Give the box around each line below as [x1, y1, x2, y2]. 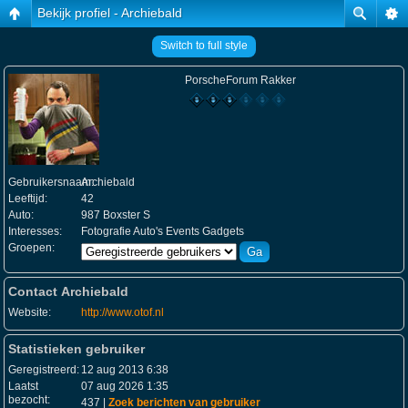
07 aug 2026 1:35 [81, 380, 168, 393]
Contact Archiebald [8, 284, 128, 299]
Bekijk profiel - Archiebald [37, 5, 182, 20]
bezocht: [8, 393, 50, 406]
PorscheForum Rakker [185, 74, 296, 87]
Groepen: [8, 241, 55, 254]
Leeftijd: [8, 192, 47, 205]
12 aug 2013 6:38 [81, 363, 168, 376]
